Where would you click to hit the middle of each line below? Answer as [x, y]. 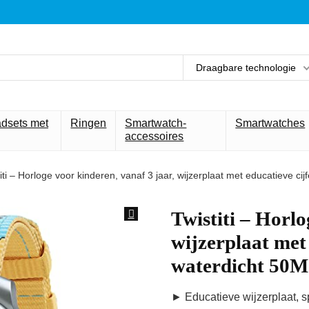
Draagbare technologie [246, 67]
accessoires [154, 136]
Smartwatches [270, 123]
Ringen [89, 123]
